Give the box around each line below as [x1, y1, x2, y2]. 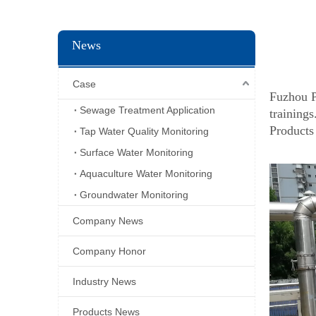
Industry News [73, 275, 136, 287]
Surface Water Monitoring [80, 146, 193, 158]
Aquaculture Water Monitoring [80, 167, 212, 179]
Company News [73, 214, 143, 226]
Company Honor [73, 245, 146, 257]
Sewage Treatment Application [80, 104, 215, 116]
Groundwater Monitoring [80, 188, 188, 200]
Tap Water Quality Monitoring [80, 125, 209, 137]
